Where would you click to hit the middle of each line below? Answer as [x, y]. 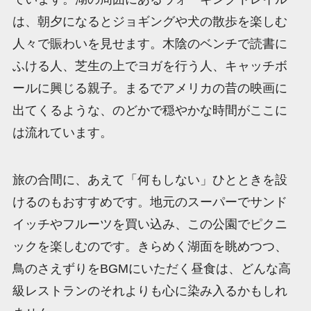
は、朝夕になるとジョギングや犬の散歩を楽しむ [150, 22]
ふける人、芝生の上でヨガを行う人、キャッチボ [150, 66]
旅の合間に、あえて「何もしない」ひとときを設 [150, 180]
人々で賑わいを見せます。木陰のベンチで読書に [150, 44]
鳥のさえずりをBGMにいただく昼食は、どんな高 [151, 269]
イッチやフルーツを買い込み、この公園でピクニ [150, 225]
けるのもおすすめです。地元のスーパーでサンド [150, 202]
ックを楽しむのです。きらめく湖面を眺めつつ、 [150, 247]
